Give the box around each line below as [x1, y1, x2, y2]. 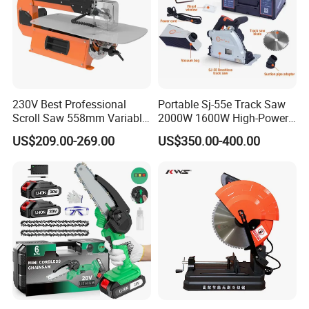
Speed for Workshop [12, 123, 112, 139]
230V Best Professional [12, 96, 127, 112]
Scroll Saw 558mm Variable [12, 110, 148, 126]
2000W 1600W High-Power [157, 110, 288, 126]
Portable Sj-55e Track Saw [157, 96, 286, 112]
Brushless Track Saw [157, 123, 259, 139]
